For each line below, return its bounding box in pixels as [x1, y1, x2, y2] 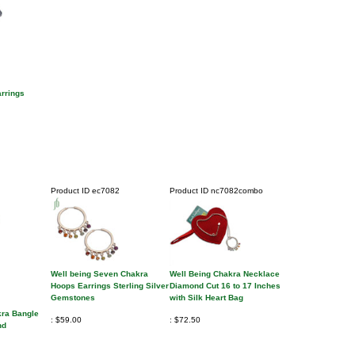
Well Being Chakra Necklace [170, 269, 280, 278]
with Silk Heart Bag [170, 292, 243, 302]
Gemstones [51, 292, 95, 302]
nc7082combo [208, 185, 263, 195]
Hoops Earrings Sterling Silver [51, 281, 169, 290]
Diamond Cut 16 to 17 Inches [170, 281, 281, 290]
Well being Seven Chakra [51, 269, 148, 278]
